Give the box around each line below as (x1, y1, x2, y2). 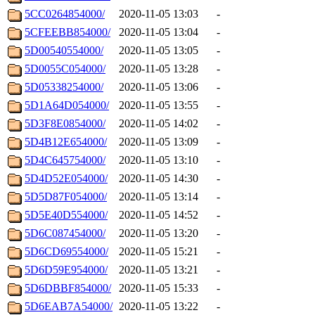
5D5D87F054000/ (25, 191, 107, 203)
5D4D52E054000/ (25, 172, 108, 185)
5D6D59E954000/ (25, 264, 108, 276)
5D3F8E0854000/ (25, 117, 105, 130)
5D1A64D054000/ (25, 99, 109, 112)
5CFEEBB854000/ (25, 26, 110, 39)
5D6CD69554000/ (25, 245, 108, 258)
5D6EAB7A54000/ (25, 300, 112, 313)
